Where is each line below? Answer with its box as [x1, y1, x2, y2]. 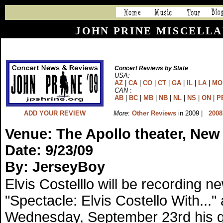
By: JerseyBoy [5, 159, 105, 175]
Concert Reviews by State [114, 65, 188, 72]
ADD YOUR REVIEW [24, 110, 86, 117]
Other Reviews [132, 110, 176, 117]
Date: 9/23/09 [5, 142, 93, 158]
